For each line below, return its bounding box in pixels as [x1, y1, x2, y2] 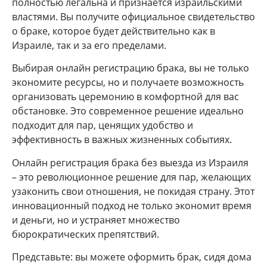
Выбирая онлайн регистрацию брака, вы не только [12, 61, 249, 75]
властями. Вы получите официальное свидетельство [12, 10, 255, 24]
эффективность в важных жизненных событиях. [12, 133, 232, 147]
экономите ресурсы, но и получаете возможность [12, 76, 244, 89]
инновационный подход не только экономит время [12, 198, 252, 212]
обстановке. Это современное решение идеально [12, 104, 244, 118]
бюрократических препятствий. [12, 227, 159, 241]
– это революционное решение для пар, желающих [12, 170, 251, 184]
